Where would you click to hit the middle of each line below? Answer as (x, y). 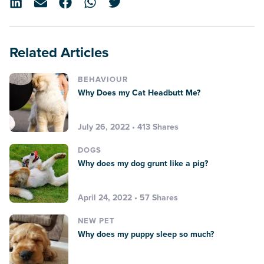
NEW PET (96, 221)
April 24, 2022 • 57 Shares (128, 197)
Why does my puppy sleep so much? (146, 234)
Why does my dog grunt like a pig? (143, 163)
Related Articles (63, 52)
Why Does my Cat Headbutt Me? (139, 93)
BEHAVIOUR (103, 79)
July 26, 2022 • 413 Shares (128, 127)
